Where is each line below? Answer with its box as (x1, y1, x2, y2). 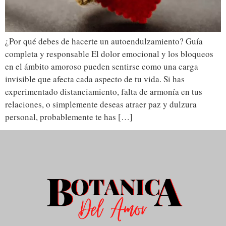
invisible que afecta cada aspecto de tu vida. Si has (5, 73, 185, 85)
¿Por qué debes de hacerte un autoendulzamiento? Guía (5, 35, 203, 47)
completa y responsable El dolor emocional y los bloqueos (5, 47, 213, 60)
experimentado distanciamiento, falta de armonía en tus (5, 85, 202, 97)
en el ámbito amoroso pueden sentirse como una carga (5, 60, 198, 72)
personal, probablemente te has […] (5, 110, 133, 123)
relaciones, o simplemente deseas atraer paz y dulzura (5, 98, 197, 110)
